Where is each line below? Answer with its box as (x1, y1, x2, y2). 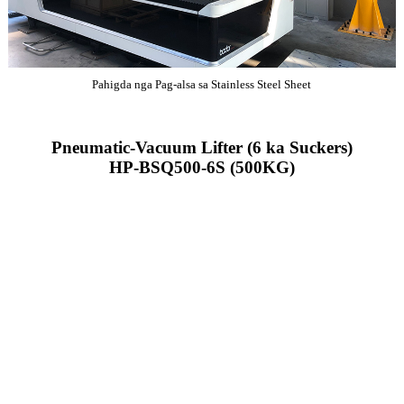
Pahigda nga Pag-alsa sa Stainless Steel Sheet (92, 78, 312, 92)
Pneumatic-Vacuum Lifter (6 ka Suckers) (50, 138, 353, 158)
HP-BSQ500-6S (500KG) (108, 158, 295, 178)
